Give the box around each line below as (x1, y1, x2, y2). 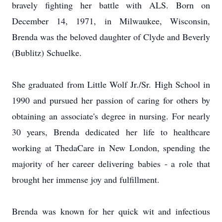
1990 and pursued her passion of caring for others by (12, 94, 210, 106)
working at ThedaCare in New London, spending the (12, 142, 210, 154)
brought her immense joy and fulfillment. (12, 173, 160, 185)
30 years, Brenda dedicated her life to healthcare (12, 126, 210, 138)
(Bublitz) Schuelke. (12, 47, 82, 58)
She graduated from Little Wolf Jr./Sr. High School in (12, 78, 210, 90)
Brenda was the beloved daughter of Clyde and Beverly (12, 31, 210, 43)
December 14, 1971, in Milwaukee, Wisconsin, (12, 15, 210, 27)
